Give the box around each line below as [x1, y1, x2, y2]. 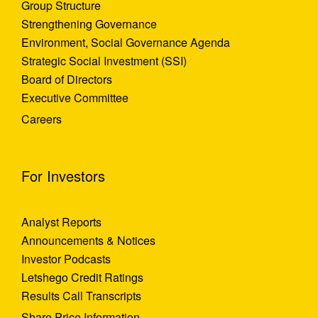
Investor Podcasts [21, 251, 111, 268]
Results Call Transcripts [21, 287, 141, 305]
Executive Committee [21, 89, 128, 106]
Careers [21, 111, 62, 128]
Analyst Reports [21, 214, 102, 231]
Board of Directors [21, 71, 112, 88]
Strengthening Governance [21, 16, 157, 33]
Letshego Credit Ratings [21, 269, 143, 286]
